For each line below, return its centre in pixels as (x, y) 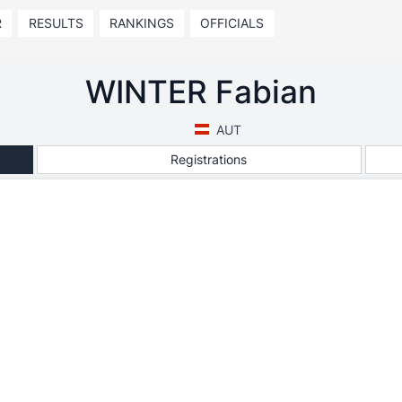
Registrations (209, 159)
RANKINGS (141, 23)
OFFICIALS (232, 23)
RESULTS (56, 23)
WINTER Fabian (201, 92)
